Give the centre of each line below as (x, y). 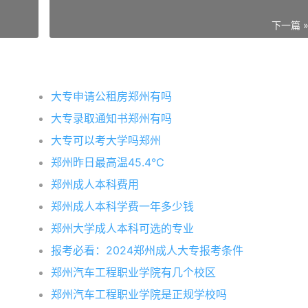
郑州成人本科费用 (95, 184)
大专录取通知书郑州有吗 (112, 118)
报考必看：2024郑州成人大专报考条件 (147, 250)
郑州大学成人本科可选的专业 (123, 228)
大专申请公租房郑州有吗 (112, 96)
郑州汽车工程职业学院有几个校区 (134, 272)
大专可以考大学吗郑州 (106, 140)
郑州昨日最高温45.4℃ (108, 162)
